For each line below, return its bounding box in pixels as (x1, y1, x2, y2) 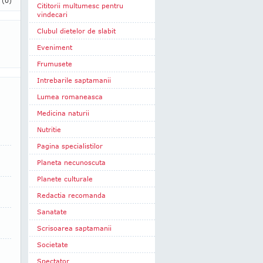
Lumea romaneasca (37, 93, 103, 100)
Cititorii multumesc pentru (37, 2, 123, 9)
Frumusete (37, 60, 72, 68)
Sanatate (37, 208, 67, 215)
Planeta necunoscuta (37, 159, 106, 166)
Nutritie (37, 126, 61, 133)
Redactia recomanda (37, 191, 106, 199)
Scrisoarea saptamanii (37, 224, 112, 232)
